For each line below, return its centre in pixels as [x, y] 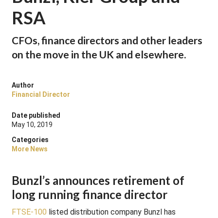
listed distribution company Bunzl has [111, 212]
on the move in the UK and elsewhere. [99, 54]
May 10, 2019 [32, 125]
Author [23, 85]
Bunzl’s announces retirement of [98, 180]
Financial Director [41, 94]
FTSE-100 [29, 212]
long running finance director [90, 194]
